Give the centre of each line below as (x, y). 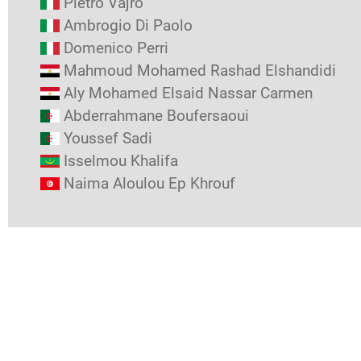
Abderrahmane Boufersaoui (156, 116)
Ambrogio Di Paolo (128, 25)
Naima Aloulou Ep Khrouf (149, 183)
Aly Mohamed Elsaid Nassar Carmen (188, 93)
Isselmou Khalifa (121, 161)
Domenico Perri (116, 48)
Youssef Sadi (108, 138)
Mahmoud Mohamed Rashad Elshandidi (200, 71)
